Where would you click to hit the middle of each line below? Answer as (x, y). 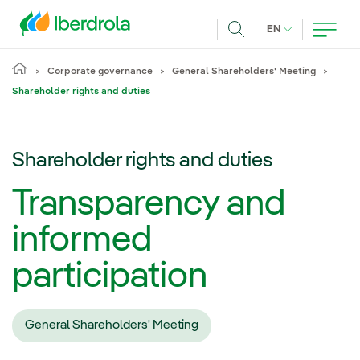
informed (82, 241)
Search (256, 49)
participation (110, 277)
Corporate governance (100, 72)
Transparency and (149, 205)
